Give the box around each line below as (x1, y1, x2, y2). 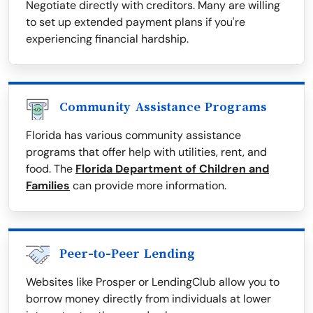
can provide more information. (70, 178, 226, 194)
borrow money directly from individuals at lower (26, 291, 271, 307)
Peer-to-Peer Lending (59, 247, 195, 261)
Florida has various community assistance (26, 128, 241, 143)
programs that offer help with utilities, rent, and (26, 145, 267, 160)
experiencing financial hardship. (26, 31, 189, 47)
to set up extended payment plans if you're (26, 15, 245, 30)
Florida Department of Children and (75, 161, 269, 177)
